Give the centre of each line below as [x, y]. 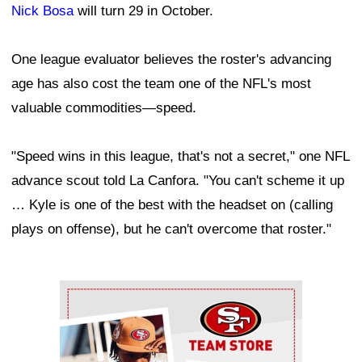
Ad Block [87, 292]
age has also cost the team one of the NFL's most [161, 83]
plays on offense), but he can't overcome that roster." [171, 229]
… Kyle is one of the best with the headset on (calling [172, 204]
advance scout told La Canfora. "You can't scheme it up [178, 180]
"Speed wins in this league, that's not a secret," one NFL [180, 156]
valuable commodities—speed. [104, 107]
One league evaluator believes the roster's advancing [171, 59]
